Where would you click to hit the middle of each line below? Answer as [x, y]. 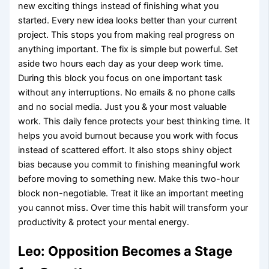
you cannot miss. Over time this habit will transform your [133, 208]
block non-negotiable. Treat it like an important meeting [131, 194]
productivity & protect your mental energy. [104, 222]
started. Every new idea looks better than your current [128, 21]
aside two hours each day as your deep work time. [121, 64]
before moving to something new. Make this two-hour [129, 179]
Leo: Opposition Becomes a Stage [125, 251]
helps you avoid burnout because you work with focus [128, 136]
